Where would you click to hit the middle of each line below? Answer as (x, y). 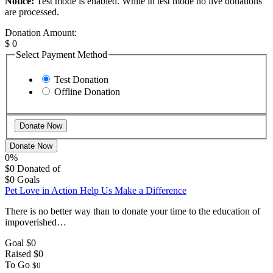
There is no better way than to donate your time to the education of (133, 211)
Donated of (39, 168)
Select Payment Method (62, 54)
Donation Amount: (41, 32)
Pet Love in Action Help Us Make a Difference (96, 190)
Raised (18, 253)
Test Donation (81, 80)
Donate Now (31, 146)
